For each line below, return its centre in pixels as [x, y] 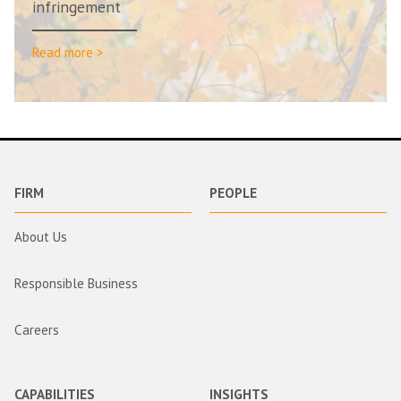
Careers [37, 330]
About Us [41, 237]
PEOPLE [233, 192]
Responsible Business [76, 283]
